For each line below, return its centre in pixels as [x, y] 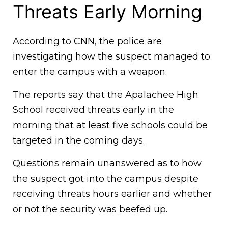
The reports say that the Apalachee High [106, 94]
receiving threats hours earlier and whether [112, 194]
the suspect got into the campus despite [106, 178]
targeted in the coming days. [79, 140]
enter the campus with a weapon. [90, 72]
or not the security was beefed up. [90, 209]
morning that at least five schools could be [110, 125]
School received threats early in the [93, 110]
